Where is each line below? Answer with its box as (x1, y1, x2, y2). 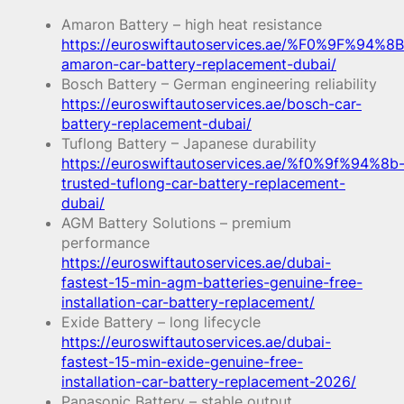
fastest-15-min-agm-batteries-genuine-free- (61, 273, 363, 292)
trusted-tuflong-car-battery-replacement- (61, 174, 345, 193)
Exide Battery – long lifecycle (61, 313, 261, 332)
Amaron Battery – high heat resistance (61, 15, 322, 34)
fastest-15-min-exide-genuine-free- (61, 353, 303, 372)
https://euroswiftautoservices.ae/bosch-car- (61, 95, 362, 114)
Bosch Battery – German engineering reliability (61, 75, 377, 94)
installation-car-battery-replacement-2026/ (61, 372, 356, 391)
